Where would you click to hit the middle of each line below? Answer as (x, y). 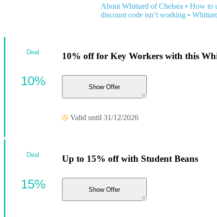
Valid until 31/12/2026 (104, 117)
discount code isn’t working (143, 15)
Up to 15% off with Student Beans (130, 158)
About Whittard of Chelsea (142, 6)
